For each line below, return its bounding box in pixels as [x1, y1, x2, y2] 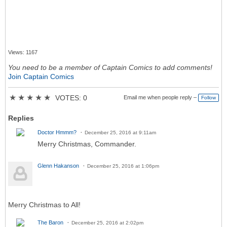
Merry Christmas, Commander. [37, 140, 136, 148]
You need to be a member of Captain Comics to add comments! [8, 63, 212, 72]
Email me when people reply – [124, 94, 197, 101]
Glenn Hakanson [37, 163, 79, 169]
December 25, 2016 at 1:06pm [87, 163, 159, 169]
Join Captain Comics [8, 72, 74, 81]
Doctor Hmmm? [37, 129, 77, 136]
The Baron [37, 219, 63, 226]
